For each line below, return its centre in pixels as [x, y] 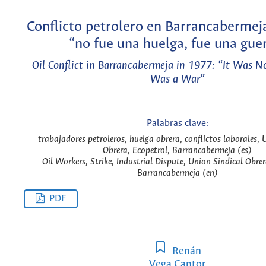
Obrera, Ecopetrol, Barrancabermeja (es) [177, 151]
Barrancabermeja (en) [177, 173]
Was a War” [177, 80]
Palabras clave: [177, 123]
